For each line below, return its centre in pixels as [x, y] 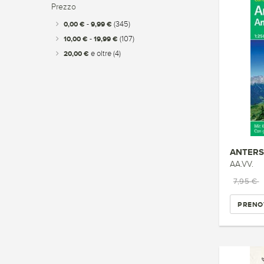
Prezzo [64, 7]
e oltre [101, 54]
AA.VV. [242, 164]
